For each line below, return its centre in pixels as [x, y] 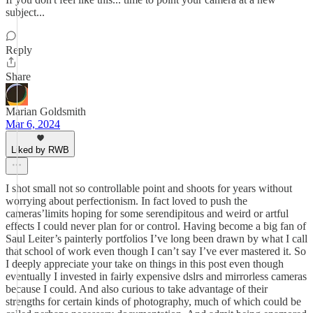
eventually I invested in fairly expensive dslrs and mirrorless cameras [156, 276]
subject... [25, 12]
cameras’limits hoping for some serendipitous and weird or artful [147, 213]
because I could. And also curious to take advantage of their [137, 289]
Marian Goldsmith [46, 111]
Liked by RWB [40, 150]
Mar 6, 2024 [33, 124]
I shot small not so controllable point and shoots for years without [149, 188]
